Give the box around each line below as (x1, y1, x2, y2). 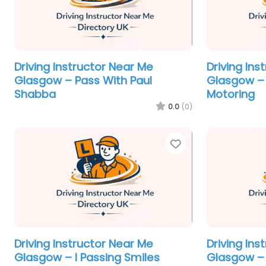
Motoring (207, 87, 255, 102)
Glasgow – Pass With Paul (14, 73, 152, 88)
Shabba (14, 87, 56, 102)
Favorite (180, 135, 229, 153)
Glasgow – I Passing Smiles (14, 250, 160, 265)
